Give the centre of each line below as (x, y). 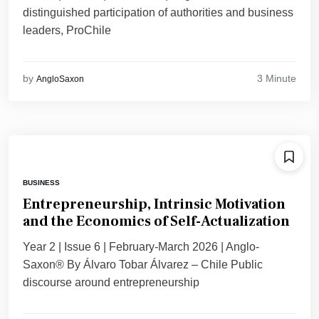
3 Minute (277, 78)
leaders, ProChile (67, 31)
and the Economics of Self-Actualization (156, 222)
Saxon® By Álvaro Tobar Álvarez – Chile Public (143, 265)
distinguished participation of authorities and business (158, 13)
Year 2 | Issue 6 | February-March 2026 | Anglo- (141, 247)
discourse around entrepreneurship (111, 283)
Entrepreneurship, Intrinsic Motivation (154, 205)
